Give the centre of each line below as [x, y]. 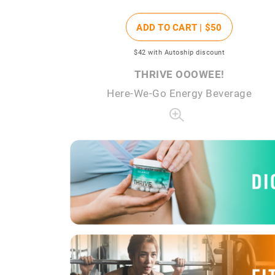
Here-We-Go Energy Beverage [179, 93]
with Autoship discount [186, 52]
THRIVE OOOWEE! [179, 74]
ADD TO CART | [171, 27]
